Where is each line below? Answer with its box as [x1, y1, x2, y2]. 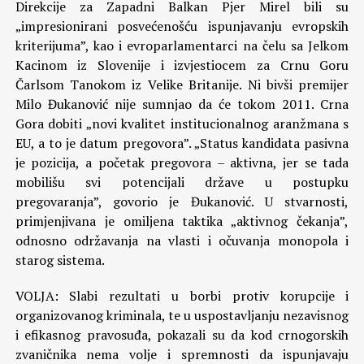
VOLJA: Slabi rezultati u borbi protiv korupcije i [15, 287, 349, 305]
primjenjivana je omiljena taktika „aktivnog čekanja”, [15, 212, 349, 230]
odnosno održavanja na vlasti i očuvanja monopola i [15, 232, 349, 249]
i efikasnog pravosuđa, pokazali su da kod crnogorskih [15, 326, 349, 344]
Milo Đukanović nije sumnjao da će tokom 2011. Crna [15, 95, 349, 113]
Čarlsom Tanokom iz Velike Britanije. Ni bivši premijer [15, 76, 349, 93]
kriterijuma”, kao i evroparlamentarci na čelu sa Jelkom [15, 37, 349, 54]
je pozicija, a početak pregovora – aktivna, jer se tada [15, 154, 349, 171]
